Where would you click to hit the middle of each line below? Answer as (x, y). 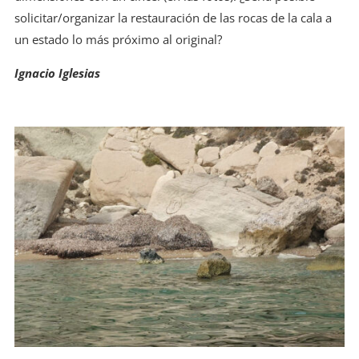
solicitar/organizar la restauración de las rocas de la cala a (173, 18)
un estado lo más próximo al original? (118, 39)
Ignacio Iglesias (57, 73)
